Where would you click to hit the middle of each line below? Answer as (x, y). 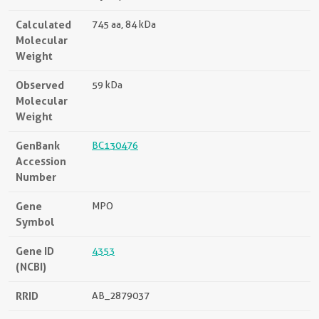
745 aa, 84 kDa (124, 25)
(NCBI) (31, 267)
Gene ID (35, 251)
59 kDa (107, 85)
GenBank (38, 146)
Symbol (35, 222)
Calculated (43, 25)
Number (36, 177)
